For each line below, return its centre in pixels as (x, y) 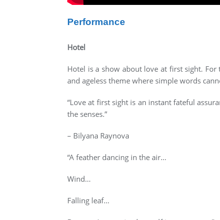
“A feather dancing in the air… (117, 157)
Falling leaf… (88, 200)
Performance (96, 22)
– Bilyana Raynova (98, 136)
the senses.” (87, 114)
